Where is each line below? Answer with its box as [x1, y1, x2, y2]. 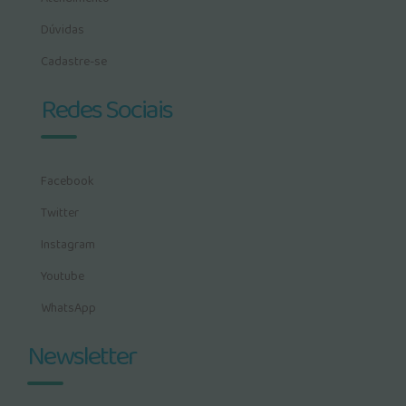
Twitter [41, 203, 79, 223]
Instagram [41, 235, 95, 255]
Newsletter [27, 335, 136, 379]
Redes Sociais [41, 89, 172, 132]
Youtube [41, 266, 84, 286]
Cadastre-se [41, 52, 107, 72]
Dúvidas [41, 20, 84, 40]
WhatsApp [41, 298, 96, 318]
